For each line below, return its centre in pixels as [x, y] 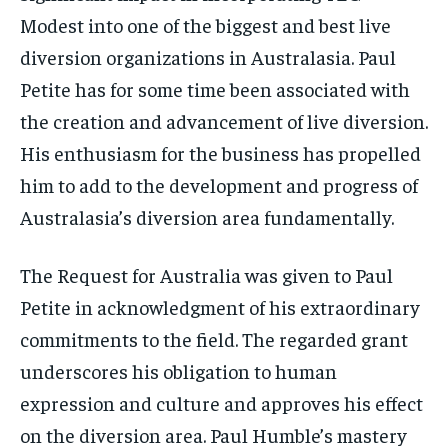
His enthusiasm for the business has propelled [220, 152]
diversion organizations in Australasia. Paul [208, 56]
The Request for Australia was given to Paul [206, 274]
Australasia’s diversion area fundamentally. [207, 216]
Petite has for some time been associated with [215, 88]
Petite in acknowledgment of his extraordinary [220, 306]
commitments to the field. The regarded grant [214, 338]
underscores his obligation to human [178, 370]
